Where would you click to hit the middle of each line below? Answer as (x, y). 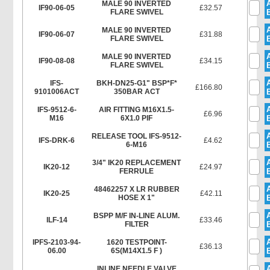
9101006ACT (57, 92)
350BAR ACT (137, 92)
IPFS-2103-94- (57, 242)
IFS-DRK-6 (57, 140)
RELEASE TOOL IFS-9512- (137, 136)
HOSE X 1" (137, 198)
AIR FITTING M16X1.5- (137, 110)
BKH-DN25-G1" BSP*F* (137, 83)
